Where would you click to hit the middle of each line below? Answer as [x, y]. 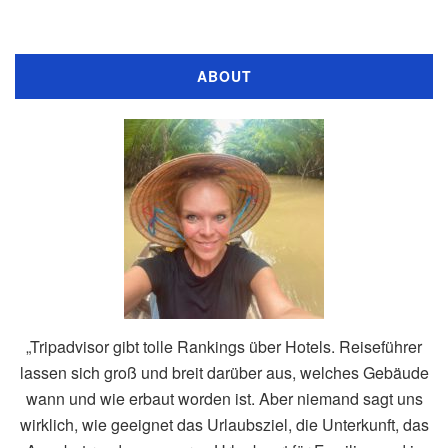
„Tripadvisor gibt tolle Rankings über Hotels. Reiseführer [224, 346]
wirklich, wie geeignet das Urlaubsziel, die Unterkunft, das [224, 424]
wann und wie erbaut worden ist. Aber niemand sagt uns [224, 398]
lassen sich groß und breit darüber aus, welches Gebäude [224, 372]
